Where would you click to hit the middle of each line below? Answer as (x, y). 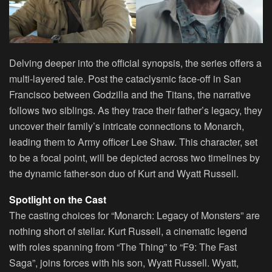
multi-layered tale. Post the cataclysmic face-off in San (125, 78)
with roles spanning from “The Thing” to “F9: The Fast (123, 246)
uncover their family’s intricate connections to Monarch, (127, 126)
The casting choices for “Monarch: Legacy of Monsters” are (134, 215)
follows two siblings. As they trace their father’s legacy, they (136, 110)
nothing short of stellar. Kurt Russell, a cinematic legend (128, 231)
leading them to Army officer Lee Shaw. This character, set (133, 141)
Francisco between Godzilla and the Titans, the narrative (130, 94)
